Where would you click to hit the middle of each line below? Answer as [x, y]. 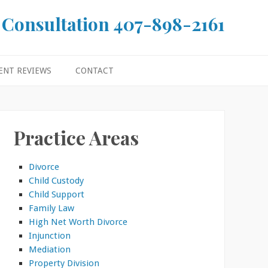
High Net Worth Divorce [78, 222]
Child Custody [56, 180]
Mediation [49, 249]
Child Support [56, 194]
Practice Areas [76, 137]
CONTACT [94, 70]
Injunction [49, 235]
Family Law [51, 208]
